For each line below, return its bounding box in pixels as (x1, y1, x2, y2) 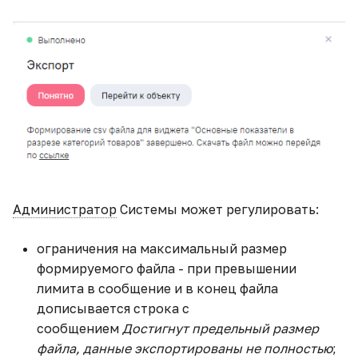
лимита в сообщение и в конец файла (37, 280, 278, 296)
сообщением (37, 320, 122, 336)
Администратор (13, 201, 117, 217)
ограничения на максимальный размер (37, 240, 287, 257)
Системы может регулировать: (117, 201, 319, 217)
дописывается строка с (37, 300, 193, 316)
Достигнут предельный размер (122, 320, 319, 336)
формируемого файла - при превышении (37, 260, 296, 276)
